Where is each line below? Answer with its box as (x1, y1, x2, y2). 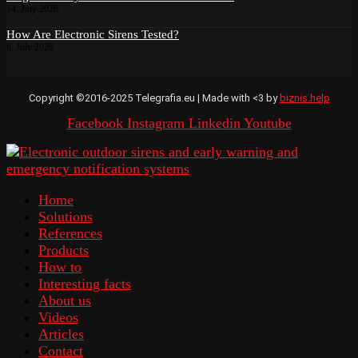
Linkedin (188, 115, 241, 132)
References (38, 225, 102, 242)
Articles (38, 326, 84, 343)
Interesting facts (38, 276, 131, 292)
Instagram (126, 115, 185, 132)
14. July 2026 (6, 3, 58, 15)
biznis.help (279, 92, 330, 105)
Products (38, 242, 89, 259)
